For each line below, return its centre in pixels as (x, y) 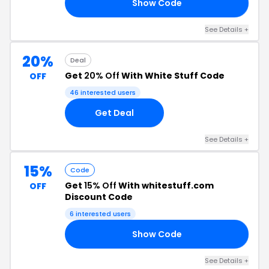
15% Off (100, 186)
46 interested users (103, 92)
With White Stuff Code (172, 76)
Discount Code (99, 197)
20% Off (102, 76)
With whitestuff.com (165, 186)
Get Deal (114, 113)
